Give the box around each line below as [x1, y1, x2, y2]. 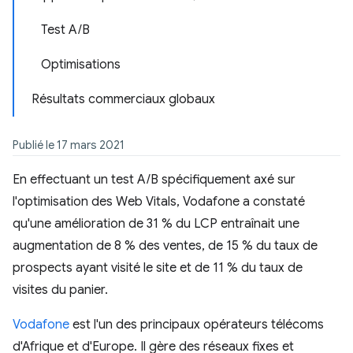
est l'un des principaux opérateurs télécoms [69, 317, 324, 333]
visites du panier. [13, 282, 108, 298]
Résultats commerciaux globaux [32, 91, 215, 107]
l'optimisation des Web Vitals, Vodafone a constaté [13, 194, 305, 210]
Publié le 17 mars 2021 [13, 138, 124, 152]
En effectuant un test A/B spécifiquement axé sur [13, 172, 295, 188]
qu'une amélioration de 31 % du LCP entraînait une [13, 216, 299, 232]
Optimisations [41, 57, 121, 72]
